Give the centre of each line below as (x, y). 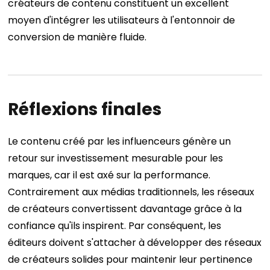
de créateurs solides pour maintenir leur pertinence (130, 260)
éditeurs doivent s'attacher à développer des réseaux (135, 243)
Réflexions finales (85, 109)
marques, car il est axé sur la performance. (109, 175)
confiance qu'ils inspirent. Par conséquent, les (115, 226)
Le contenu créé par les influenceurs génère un (120, 142)
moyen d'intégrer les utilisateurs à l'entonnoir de (122, 20)
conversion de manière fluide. (77, 37)
